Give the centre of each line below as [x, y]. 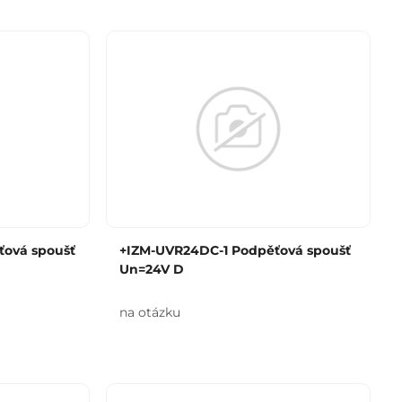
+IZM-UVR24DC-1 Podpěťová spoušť [235, 250]
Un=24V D [151, 269]
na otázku [149, 312]
